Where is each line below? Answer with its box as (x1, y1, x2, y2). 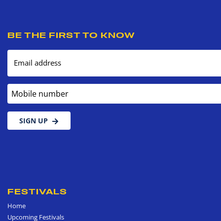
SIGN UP (19, 115, 48, 126)
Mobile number (7, 83, 59, 94)
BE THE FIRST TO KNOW (7, 30, 135, 40)
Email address (14, 57, 61, 68)
